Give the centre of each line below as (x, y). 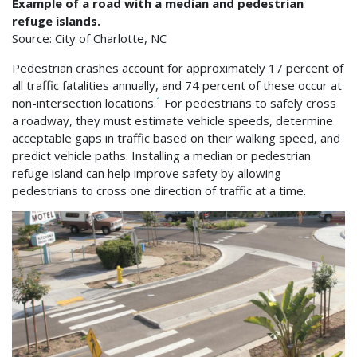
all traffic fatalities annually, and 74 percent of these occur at (177, 86)
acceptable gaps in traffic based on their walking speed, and (176, 138)
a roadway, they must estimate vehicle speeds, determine (173, 121)
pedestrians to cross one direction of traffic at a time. (159, 191)
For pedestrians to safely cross (249, 103)
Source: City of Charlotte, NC (89, 39)
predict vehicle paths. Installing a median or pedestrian (161, 156)
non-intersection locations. (84, 103)
